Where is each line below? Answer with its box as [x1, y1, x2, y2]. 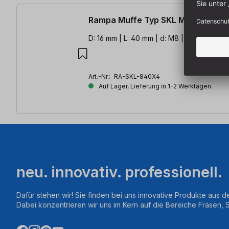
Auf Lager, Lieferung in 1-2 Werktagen [97, 82, 211, 90]
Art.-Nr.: [88, 73, 112, 81]
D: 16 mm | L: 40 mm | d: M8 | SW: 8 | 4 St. [88, 34, 226, 43]
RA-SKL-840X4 [114, 73, 160, 81]
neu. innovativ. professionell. [16, 163, 222, 181]
